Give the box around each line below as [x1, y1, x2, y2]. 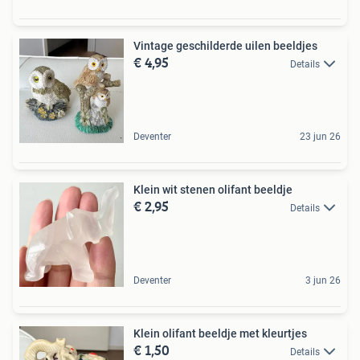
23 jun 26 [300, 131, 341, 142]
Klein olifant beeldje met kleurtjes [133, 327, 307, 340]
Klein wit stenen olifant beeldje [133, 183, 292, 196]
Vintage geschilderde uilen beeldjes [133, 39, 317, 52]
